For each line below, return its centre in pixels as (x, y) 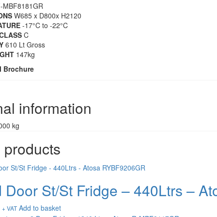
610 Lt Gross (24, 45)
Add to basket (40, 208)
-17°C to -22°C (44, 25)
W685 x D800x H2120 (46, 16)
